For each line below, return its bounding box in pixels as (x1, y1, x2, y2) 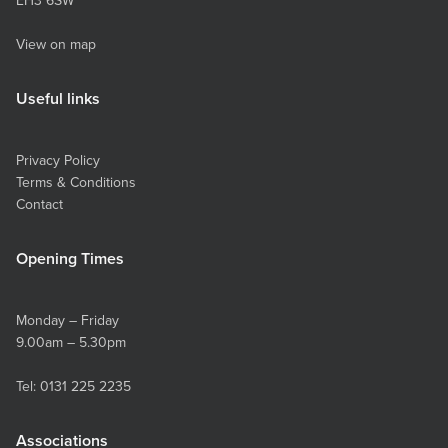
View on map (16, 34, 96, 54)
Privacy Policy (16, 150, 100, 170)
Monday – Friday (16, 310, 119, 330)
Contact (16, 194, 63, 214)
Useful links (16, 87, 100, 110)
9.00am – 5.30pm (16, 332, 126, 352)
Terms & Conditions (16, 172, 136, 192)
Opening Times (16, 247, 124, 270)
